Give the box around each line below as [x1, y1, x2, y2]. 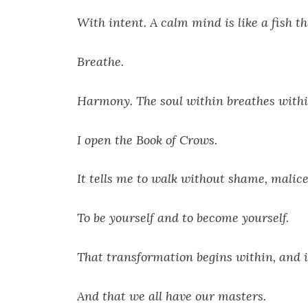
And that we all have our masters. [77, 287, 266, 304]
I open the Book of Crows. [77, 131, 217, 148]
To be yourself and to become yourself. [77, 210, 289, 226]
